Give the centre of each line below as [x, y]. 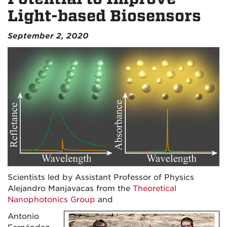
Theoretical [155, 188]
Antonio [23, 216]
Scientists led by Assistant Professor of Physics [101, 177]
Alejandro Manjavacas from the [69, 188]
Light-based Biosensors [104, 16]
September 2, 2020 [48, 36]
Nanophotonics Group [51, 199]
